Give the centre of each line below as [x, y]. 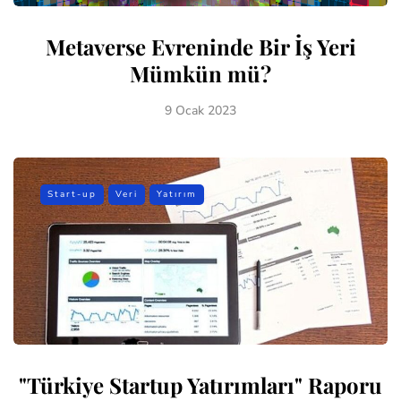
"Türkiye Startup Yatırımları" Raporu [200, 384]
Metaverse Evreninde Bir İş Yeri [200, 46]
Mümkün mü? [200, 73]
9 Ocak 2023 [200, 110]
